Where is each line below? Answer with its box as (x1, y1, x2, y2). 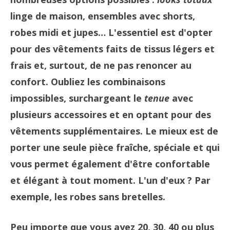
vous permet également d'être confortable (10, 158, 210, 170)
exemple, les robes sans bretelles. (10, 190, 165, 203)
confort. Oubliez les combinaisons (10, 75, 165, 88)
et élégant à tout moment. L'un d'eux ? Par (10, 174, 210, 186)
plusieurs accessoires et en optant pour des (10, 108, 211, 121)
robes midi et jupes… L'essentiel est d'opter (10, 26, 213, 39)
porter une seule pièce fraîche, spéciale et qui (10, 141, 220, 154)
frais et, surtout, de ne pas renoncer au (10, 59, 191, 71)
